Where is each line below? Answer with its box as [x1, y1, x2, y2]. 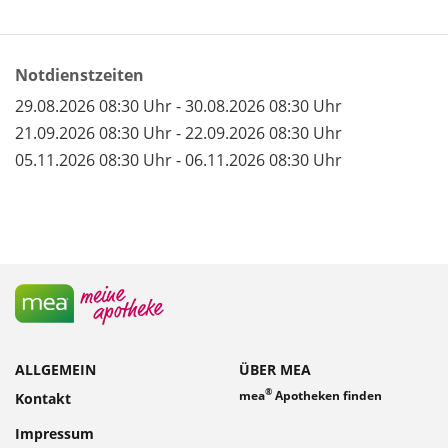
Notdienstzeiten [15, 64, 144, 87]
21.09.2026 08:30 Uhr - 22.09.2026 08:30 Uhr [15, 121, 342, 144]
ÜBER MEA [239, 360, 311, 380]
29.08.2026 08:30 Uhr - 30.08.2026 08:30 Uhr [15, 94, 342, 117]
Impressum [15, 423, 94, 443]
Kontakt [15, 388, 71, 408]
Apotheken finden [272, 386, 382, 404]
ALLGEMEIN [15, 360, 96, 380]
